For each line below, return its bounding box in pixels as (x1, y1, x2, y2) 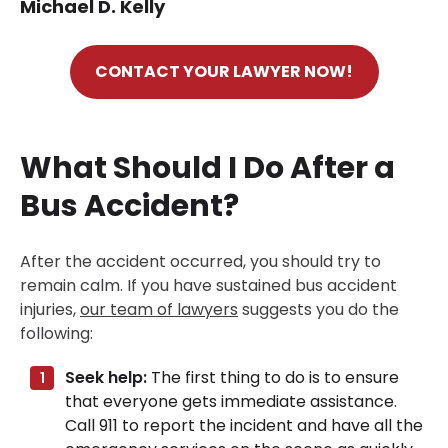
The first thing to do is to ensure (147, 366, 399, 390)
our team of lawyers (80, 298, 238, 322)
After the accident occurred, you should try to (20, 250, 381, 274)
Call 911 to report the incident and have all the (65, 414, 423, 438)
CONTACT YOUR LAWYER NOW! (95, 60, 353, 84)
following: (20, 322, 93, 346)
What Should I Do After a (20, 147, 395, 190)
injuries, (20, 298, 80, 322)
